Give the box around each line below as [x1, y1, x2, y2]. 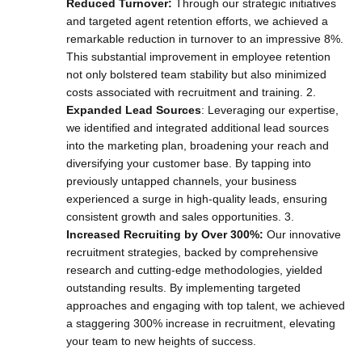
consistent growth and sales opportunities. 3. [66, 210, 294, 223]
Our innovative [263, 228, 341, 241]
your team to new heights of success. [66, 335, 256, 347]
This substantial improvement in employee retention [66, 50, 330, 63]
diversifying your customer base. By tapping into [66, 157, 311, 170]
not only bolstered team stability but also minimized [66, 68, 326, 81]
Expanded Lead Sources [66, 103, 201, 116]
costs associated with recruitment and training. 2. [66, 86, 316, 99]
